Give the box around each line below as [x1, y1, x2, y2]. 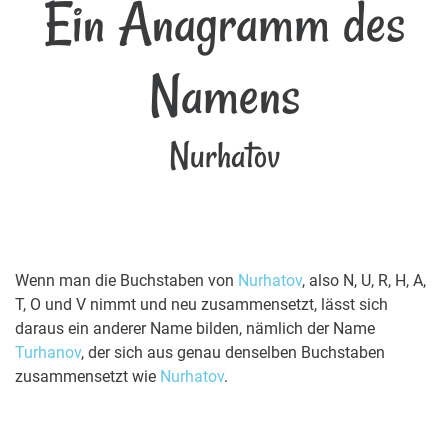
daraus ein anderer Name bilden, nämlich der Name [15, 319, 375, 339]
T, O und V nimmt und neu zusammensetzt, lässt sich [15, 295, 388, 315]
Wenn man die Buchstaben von [15, 271, 238, 291]
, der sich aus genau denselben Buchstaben [81, 343, 385, 363]
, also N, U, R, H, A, [302, 271, 426, 291]
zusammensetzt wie [15, 367, 160, 387]
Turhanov [15, 343, 81, 363]
